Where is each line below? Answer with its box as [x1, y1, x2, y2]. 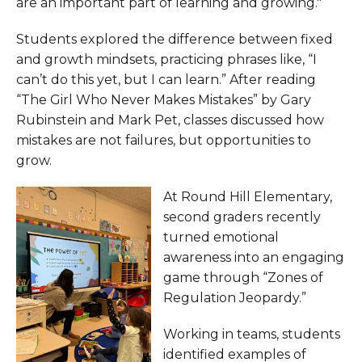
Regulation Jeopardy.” [163, 290, 306, 305]
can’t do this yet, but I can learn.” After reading [16, 72, 316, 87]
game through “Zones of [163, 270, 323, 285]
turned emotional [163, 229, 279, 245]
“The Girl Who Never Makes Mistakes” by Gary [16, 92, 311, 107]
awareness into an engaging [163, 250, 344, 265]
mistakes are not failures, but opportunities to [16, 133, 311, 148]
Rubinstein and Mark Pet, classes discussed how [16, 112, 324, 128]
